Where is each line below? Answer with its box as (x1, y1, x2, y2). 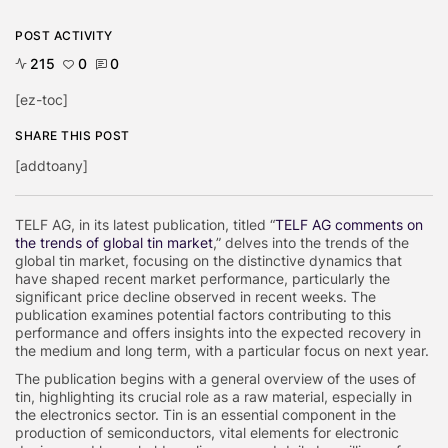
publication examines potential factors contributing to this (15, 306, 391, 324)
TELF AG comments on (275, 216, 423, 234)
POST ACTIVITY (15, 28, 113, 44)
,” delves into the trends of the (213, 234, 409, 252)
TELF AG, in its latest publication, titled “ (15, 216, 275, 234)
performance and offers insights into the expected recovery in (15, 324, 421, 342)
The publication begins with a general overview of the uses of (15, 370, 416, 388)
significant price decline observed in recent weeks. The (15, 288, 376, 306)
